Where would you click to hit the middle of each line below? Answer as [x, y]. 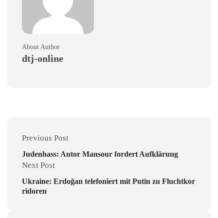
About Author [41, 47]
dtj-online [43, 58]
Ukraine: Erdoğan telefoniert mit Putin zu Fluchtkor [109, 181]
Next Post [38, 165]
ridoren [34, 191]
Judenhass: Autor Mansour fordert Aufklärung [100, 154]
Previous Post [45, 138]
